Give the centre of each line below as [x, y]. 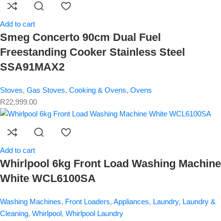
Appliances [131, 202]
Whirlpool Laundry [94, 214]
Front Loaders [88, 202]
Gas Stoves [46, 90]
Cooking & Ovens [98, 90]
